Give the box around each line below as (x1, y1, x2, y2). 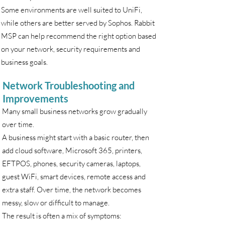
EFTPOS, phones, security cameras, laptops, (2, 159, 141, 168)
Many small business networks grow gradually (2, 106, 147, 116)
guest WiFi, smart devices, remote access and (2, 172, 146, 181)
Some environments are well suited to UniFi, (1, 5, 142, 15)
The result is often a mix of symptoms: (2, 211, 122, 220)
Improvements (3, 92, 68, 104)
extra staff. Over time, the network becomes (2, 185, 141, 194)
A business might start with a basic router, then (2, 133, 149, 142)
